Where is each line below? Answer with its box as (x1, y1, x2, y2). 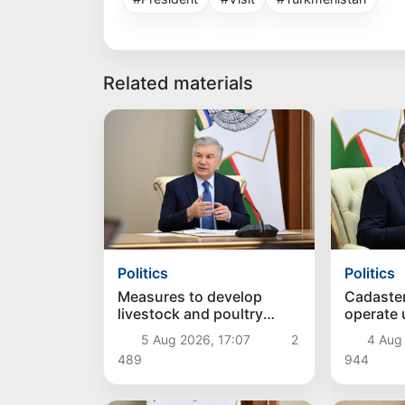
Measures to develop (118, 287, 263, 306)
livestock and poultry (118, 305, 264, 324)
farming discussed (118, 322, 247, 341)
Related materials (103, 72, 253, 95)
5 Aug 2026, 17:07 (137, 332, 254, 348)
